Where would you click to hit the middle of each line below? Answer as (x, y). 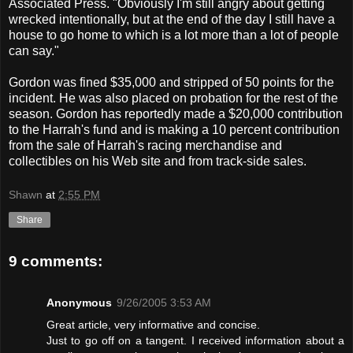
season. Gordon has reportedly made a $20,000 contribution (176, 113)
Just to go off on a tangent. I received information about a (195, 340)
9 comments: (56, 262)
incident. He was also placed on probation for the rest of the (173, 98)
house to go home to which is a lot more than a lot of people (174, 35)
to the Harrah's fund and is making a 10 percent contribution (174, 129)
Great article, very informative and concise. (153, 324)
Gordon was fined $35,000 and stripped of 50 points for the (171, 82)
